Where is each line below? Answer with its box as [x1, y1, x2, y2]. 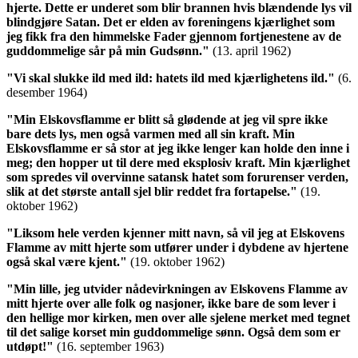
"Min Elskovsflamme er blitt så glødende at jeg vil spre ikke [6, 113, 328, 127]
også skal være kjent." [6, 255, 127, 269]
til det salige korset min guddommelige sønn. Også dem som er [6, 325, 340, 340]
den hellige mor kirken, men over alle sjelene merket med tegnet [6, 311, 350, 325]
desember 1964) [6, 86, 87, 100]
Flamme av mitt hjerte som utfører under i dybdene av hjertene [6, 241, 348, 255]
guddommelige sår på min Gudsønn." [6, 44, 209, 58]
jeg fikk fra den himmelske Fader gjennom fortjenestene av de [6, 30, 341, 44]
